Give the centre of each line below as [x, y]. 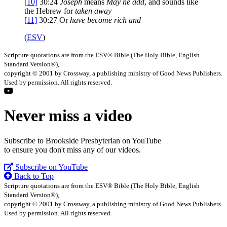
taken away [93, 11]
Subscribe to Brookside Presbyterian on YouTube [83, 140]
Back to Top [33, 176]
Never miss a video [68, 116]
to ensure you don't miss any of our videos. [72, 149]
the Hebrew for [50, 11]
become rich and [113, 20]
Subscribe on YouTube [50, 167]
